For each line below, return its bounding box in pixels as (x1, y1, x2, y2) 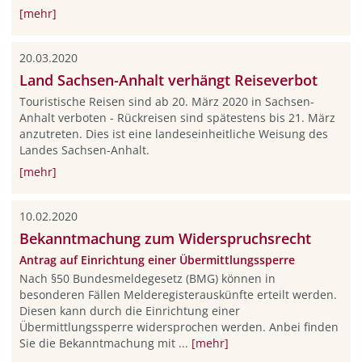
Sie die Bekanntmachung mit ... (19, 335, 192, 351)
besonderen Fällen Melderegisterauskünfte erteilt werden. (19, 286, 337, 302)
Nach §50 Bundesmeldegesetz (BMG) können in (19, 270, 276, 286)
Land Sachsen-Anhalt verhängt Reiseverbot (19, 70, 318, 90)
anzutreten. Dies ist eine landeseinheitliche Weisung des (19, 126, 328, 142)
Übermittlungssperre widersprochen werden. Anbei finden (19, 318, 339, 335)
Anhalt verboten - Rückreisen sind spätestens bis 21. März (19, 110, 335, 126)
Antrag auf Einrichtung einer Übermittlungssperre (19, 252, 295, 268)
